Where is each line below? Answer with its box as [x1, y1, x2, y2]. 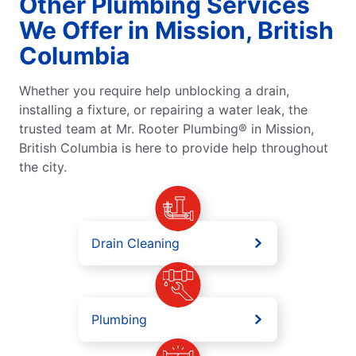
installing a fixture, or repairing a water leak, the [19, 102, 308, 118]
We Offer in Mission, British [19, 16, 334, 45]
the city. [19, 159, 67, 176]
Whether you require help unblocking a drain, [19, 83, 289, 99]
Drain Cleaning [91, 235, 180, 252]
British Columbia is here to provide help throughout [19, 140, 328, 157]
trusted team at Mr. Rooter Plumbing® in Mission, [19, 121, 314, 137]
